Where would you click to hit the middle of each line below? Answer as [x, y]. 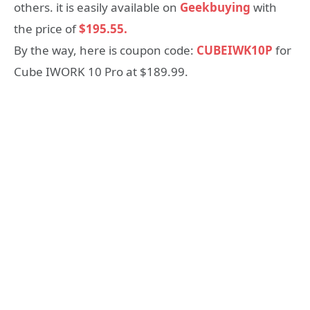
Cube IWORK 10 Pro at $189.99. [101, 72]
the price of [46, 29]
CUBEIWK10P [235, 51]
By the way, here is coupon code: [105, 51]
